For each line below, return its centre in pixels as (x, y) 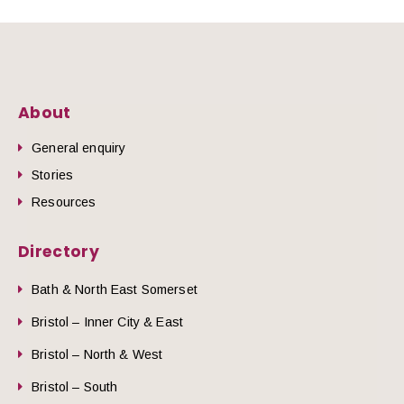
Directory (59, 252)
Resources (64, 202)
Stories (53, 175)
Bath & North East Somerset (115, 290)
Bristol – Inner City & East (107, 322)
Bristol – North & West (97, 355)
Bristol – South (75, 387)
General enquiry (79, 148)
